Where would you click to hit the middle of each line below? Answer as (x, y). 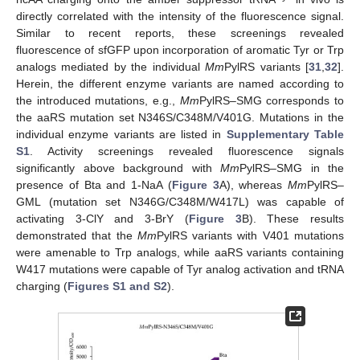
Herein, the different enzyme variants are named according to (180, 84)
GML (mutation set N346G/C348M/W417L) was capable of (180, 202)
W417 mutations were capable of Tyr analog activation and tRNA (180, 270)
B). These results (293, 219)
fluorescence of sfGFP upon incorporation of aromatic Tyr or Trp (180, 50)
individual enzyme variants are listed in (121, 135)
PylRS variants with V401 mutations (250, 236)
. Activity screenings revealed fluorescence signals (187, 151)
